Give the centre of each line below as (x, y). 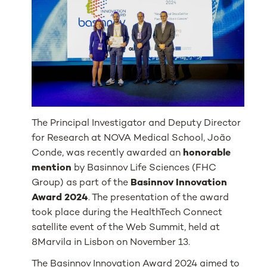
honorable (207, 153)
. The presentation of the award (159, 198)
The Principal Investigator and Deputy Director (136, 123)
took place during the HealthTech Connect (127, 213)
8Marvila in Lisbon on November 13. (111, 243)
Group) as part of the (81, 183)
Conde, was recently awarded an (108, 153)
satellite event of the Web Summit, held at (126, 228)
